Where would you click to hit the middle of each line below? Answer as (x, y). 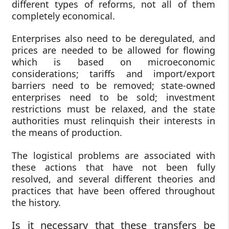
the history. (36, 202)
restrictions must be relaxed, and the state (113, 109)
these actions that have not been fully (113, 167)
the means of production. (67, 133)
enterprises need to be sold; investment (113, 97)
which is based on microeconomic (113, 62)
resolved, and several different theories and (113, 179)
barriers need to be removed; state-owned (113, 86)
